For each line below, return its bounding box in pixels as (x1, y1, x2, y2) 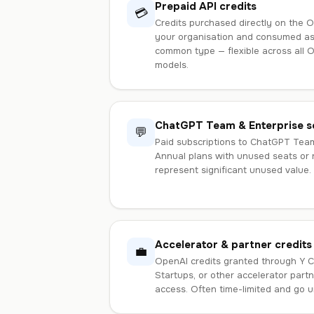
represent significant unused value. (155, 164, 311, 176)
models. (155, 59, 189, 71)
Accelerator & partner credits (155, 238, 312, 252)
